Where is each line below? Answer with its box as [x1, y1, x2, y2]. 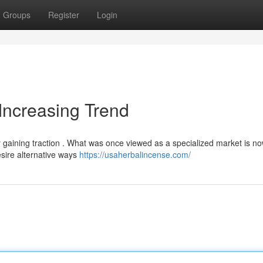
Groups [3, 9, 31, 21]
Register [48, 9, 79, 21]
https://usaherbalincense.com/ [79, 149, 191, 160]
